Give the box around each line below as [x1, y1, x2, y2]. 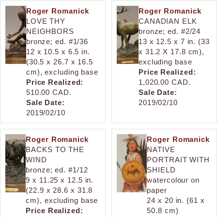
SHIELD [147, 165, 176, 174]
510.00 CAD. [26, 88, 72, 96]
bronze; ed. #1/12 [26, 165, 88, 174]
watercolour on [147, 175, 200, 184]
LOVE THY [26, 16, 66, 25]
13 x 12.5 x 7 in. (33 [138, 37, 210, 46]
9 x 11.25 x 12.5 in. [26, 175, 94, 184]
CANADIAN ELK [138, 16, 197, 25]
